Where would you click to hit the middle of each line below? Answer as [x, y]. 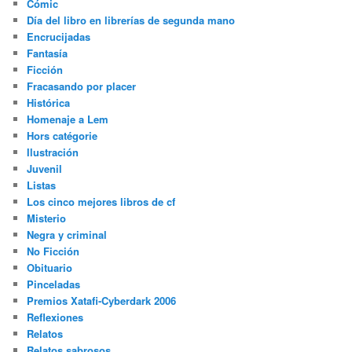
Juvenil [45, 169]
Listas [42, 185]
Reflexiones [55, 317]
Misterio [47, 218]
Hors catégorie [62, 136]
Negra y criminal [67, 235]
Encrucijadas [59, 37]
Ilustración [53, 152]
